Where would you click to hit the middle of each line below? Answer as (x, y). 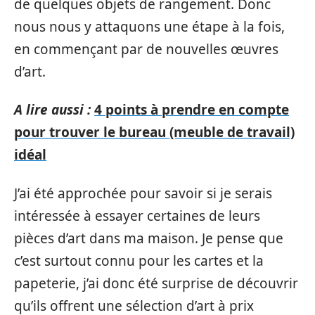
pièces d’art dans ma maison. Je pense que (149, 238)
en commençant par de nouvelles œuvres (146, 49)
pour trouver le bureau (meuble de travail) (154, 132)
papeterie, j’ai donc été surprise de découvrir (156, 283)
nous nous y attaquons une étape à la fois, (149, 26)
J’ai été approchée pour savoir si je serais (143, 193)
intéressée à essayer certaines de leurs (137, 216)
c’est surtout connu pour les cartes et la (139, 261)
